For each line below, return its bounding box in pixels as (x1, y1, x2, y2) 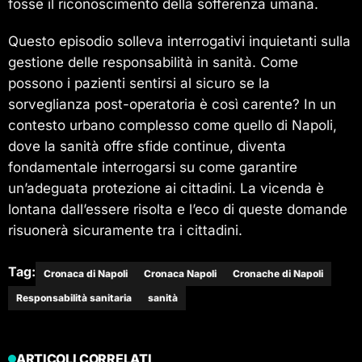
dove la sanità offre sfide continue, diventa (8, 137, 286, 154)
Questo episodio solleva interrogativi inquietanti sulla (8, 32, 351, 49)
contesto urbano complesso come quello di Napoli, (8, 116, 337, 133)
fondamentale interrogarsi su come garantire (8, 158, 297, 175)
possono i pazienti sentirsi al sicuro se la (8, 74, 270, 91)
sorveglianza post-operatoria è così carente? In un (8, 95, 336, 112)
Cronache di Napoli (233, 267, 323, 280)
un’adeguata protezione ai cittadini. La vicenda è (8, 179, 324, 196)
